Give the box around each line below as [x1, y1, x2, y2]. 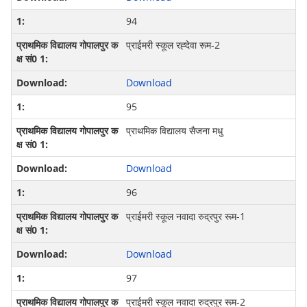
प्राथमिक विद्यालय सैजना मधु [125, 124, 223, 138]
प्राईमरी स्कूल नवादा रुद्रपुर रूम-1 [125, 210, 245, 223]
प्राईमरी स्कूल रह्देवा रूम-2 [125, 38, 220, 52]
